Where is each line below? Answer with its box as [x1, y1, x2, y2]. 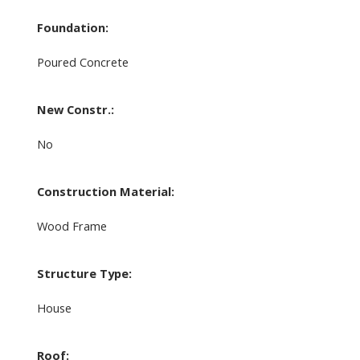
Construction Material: [36, 183, 174, 200]
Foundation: [36, 19, 108, 36]
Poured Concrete [36, 54, 129, 71]
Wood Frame [36, 218, 107, 235]
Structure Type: [36, 265, 132, 282]
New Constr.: [36, 101, 114, 118]
